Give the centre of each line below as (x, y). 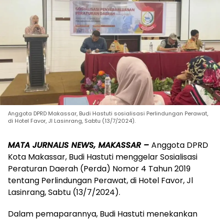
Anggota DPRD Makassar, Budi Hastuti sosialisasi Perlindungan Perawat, (108, 113)
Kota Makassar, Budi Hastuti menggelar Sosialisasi (103, 157)
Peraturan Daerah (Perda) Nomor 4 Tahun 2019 (99, 168)
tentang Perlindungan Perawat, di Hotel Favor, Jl (100, 180)
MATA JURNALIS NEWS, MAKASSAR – (80, 145)
